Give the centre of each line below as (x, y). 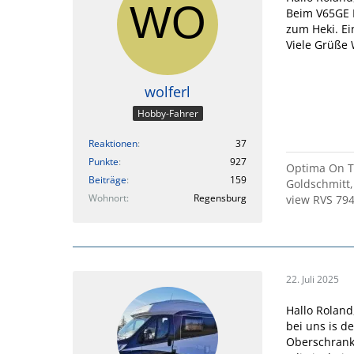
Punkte (104, 162)
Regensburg (220, 198)
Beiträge (107, 180)
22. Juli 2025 (313, 279)
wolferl (168, 91)
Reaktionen (113, 144)
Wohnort (107, 198)
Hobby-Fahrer (168, 114)
